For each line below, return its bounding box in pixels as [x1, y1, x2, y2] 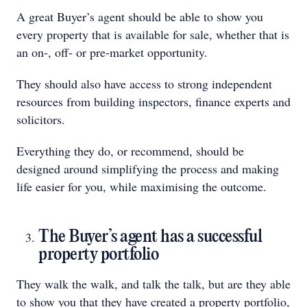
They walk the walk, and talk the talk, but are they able [16, 275, 291, 292]
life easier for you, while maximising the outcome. [16, 178, 267, 195]
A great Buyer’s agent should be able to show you [16, 8, 263, 25]
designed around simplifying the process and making [16, 160, 279, 177]
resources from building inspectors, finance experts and [16, 93, 291, 110]
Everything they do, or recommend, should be [16, 143, 244, 159]
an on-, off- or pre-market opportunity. [16, 44, 208, 60]
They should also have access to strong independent [16, 75, 272, 92]
